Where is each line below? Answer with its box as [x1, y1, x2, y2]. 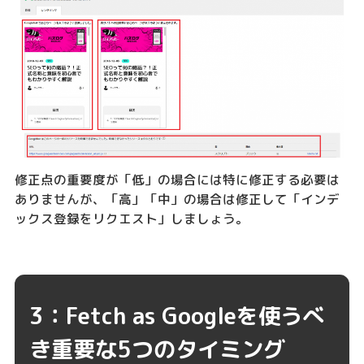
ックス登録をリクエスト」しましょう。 [14, 210, 249, 228]
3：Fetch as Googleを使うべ [28, 299, 324, 331]
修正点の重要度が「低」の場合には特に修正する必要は [14, 171, 340, 189]
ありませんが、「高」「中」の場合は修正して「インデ [14, 190, 340, 209]
